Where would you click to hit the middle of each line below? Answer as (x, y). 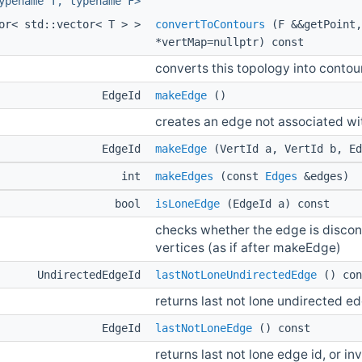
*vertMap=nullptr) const (229, 42)
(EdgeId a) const (275, 204)
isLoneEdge (187, 204)
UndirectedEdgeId (92, 275)
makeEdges (184, 177)
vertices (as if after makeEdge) (248, 248)
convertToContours (210, 25)
